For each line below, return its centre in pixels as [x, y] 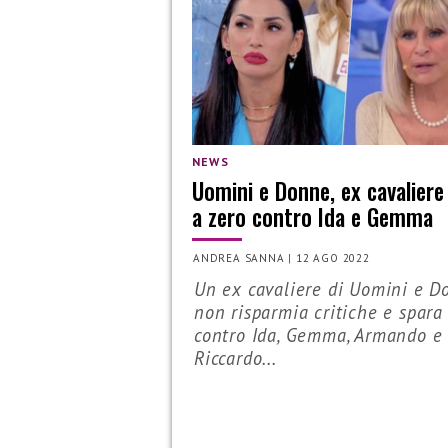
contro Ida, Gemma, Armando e [318, 334]
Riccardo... [235, 357]
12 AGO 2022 [333, 257]
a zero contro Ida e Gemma [312, 217]
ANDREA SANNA [239, 257]
